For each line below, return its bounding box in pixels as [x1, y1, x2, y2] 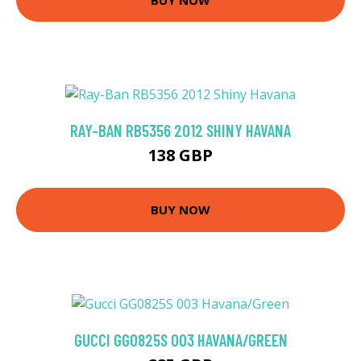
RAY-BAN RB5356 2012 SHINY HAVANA [70, 119, 291, 140]
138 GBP [148, 143, 213, 166]
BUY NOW [151, 201, 210, 218]
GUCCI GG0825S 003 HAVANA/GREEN [73, 329, 288, 350]
